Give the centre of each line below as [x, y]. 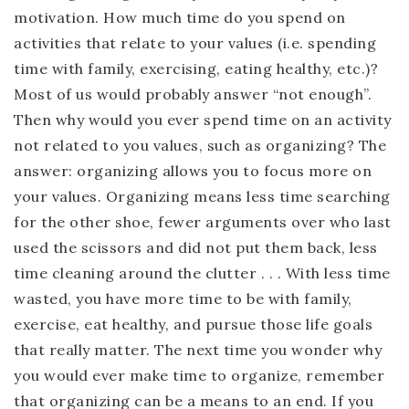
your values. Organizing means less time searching [202, 196]
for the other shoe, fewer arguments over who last [203, 222]
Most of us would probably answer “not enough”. [193, 94]
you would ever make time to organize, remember [199, 375]
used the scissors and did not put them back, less [196, 247]
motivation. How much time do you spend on [180, 17]
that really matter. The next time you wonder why [198, 350]
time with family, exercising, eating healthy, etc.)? [196, 68]
